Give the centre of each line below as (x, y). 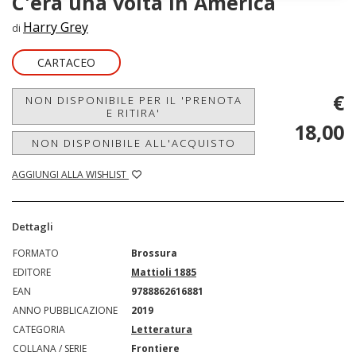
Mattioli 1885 (164, 272)
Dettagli (33, 226)
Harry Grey (56, 27)
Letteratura (162, 329)
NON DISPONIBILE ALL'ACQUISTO (133, 143)
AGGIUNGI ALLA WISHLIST (70, 174)
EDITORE (32, 272)
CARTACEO (66, 62)
